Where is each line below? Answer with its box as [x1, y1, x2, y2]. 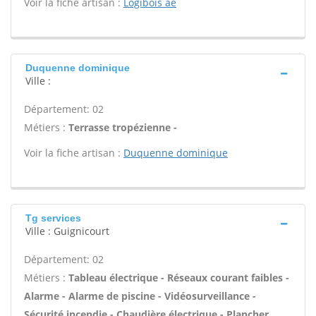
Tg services [25, 212, 81, 224]
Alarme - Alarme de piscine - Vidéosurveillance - [24, 289, 256, 303]
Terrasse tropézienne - [68, 121, 177, 134]
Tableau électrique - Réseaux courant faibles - [68, 271, 289, 284]
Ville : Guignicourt [25, 224, 109, 238]
